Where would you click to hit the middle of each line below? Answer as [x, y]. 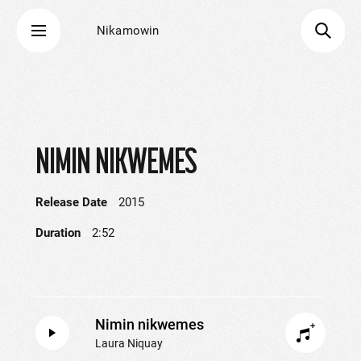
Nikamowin [128, 31]
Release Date [71, 202]
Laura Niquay [129, 343]
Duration [58, 233]
